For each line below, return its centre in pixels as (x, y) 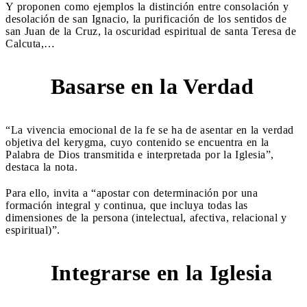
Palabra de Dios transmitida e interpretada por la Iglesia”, (140, 154)
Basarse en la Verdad (155, 87)
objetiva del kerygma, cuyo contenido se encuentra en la (137, 142)
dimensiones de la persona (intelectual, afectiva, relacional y (146, 217)
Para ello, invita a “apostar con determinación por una (132, 193)
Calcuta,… (32, 43)
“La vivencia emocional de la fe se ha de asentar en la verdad (150, 130)
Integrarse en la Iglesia (161, 273)
